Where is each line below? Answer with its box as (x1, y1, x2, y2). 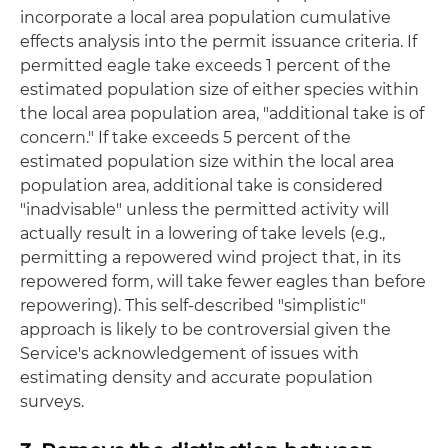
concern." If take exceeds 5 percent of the (20, 128, 351, 147)
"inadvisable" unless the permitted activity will (20, 200, 389, 219)
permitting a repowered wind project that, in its (20, 248, 401, 267)
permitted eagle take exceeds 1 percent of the (20, 56, 391, 75)
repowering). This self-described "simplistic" (20, 296, 366, 315)
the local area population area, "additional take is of (20, 104, 424, 123)
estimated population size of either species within (20, 80, 419, 99)
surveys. (20, 392, 84, 411)
